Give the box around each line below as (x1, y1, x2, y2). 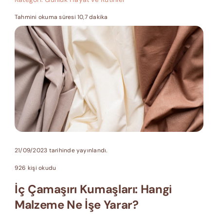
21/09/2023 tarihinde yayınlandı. (14, 146, 108, 155)
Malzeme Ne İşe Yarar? (14, 197, 139, 213)
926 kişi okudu (14, 164, 56, 172)
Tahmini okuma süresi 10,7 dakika (14, 13, 108, 21)
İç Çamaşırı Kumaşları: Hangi (14, 182, 172, 197)
